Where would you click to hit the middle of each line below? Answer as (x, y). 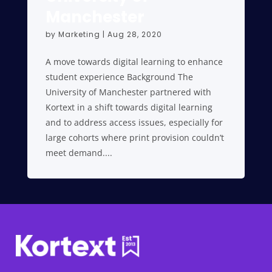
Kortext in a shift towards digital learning (129, 107)
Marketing (79, 34)
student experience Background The (119, 77)
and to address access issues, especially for (134, 122)
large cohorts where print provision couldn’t (134, 138)
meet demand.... (79, 153)
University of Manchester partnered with (128, 92)
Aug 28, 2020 (134, 34)
